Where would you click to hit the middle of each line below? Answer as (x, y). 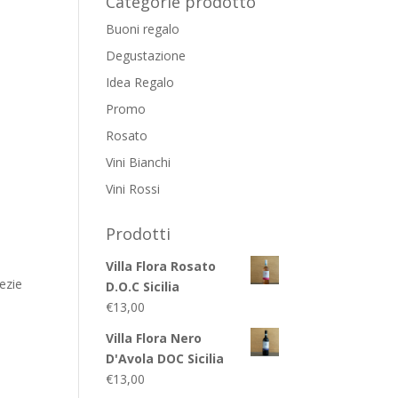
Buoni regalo (143, 29)
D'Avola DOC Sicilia (165, 359)
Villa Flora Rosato (161, 267)
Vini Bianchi (139, 163)
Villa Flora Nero (154, 338)
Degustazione (146, 56)
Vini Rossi (133, 189)
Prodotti (139, 234)
